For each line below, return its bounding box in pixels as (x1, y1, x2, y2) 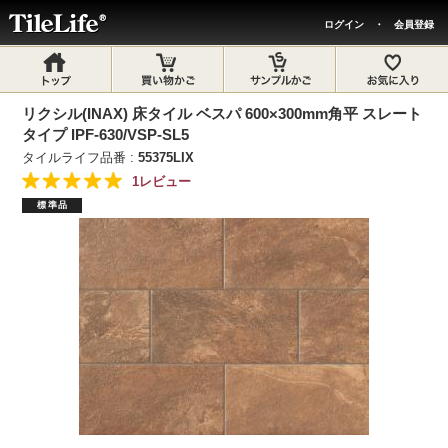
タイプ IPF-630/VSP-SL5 (22, 126, 190, 143)
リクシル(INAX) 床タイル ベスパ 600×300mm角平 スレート (22, 105, 423, 122)
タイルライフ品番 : (22, 150, 139, 165)
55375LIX (138, 150, 195, 165)
